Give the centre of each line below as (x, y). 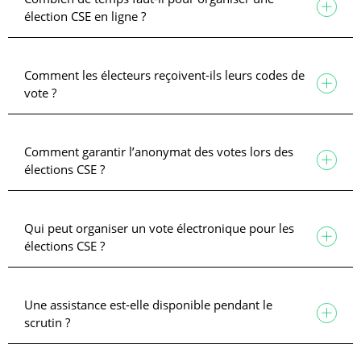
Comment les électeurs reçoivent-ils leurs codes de (164, 75)
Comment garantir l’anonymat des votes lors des (159, 151)
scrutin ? (47, 322)
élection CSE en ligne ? (85, 16)
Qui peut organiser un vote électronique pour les (159, 228)
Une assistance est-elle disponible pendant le (148, 304)
